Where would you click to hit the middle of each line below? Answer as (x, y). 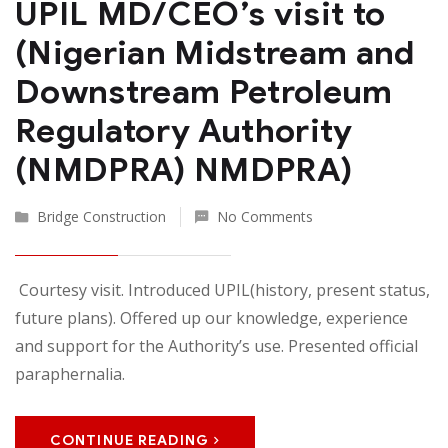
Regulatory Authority (184, 130)
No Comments (265, 216)
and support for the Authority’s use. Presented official (216, 345)
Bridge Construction (101, 216)
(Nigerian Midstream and (215, 52)
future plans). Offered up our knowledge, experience (211, 317)
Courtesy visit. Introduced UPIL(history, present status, (222, 289)
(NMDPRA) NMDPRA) (184, 169)
